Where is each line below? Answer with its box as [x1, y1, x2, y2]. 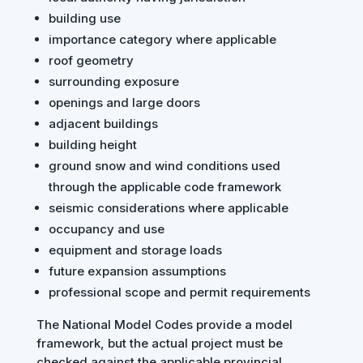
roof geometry [48, 53, 134, 69]
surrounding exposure [48, 74, 179, 90]
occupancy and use [48, 221, 164, 237]
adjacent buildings [48, 116, 158, 132]
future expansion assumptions [48, 263, 226, 280]
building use [48, 11, 121, 27]
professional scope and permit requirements [48, 284, 310, 301]
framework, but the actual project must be [36, 335, 283, 352]
